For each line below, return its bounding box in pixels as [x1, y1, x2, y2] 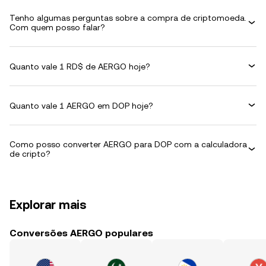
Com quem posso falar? [9, 23, 105, 32]
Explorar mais [9, 198, 87, 212]
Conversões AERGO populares [9, 227, 153, 239]
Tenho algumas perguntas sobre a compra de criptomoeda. [9, 13, 246, 23]
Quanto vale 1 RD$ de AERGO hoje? [9, 61, 150, 71]
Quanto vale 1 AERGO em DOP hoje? [9, 100, 153, 110]
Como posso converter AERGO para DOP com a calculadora [9, 140, 247, 149]
